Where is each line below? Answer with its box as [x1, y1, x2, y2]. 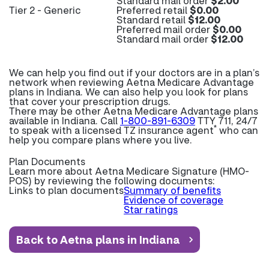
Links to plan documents [9, 184, 124, 196]
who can [217, 124, 258, 136]
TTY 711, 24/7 [195, 114, 258, 127]
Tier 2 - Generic [9, 4, 80, 16]
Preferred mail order [116, 23, 213, 35]
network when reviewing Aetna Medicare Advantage [9, 76, 254, 88]
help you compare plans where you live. [9, 133, 192, 146]
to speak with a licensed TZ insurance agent [9, 124, 214, 136]
